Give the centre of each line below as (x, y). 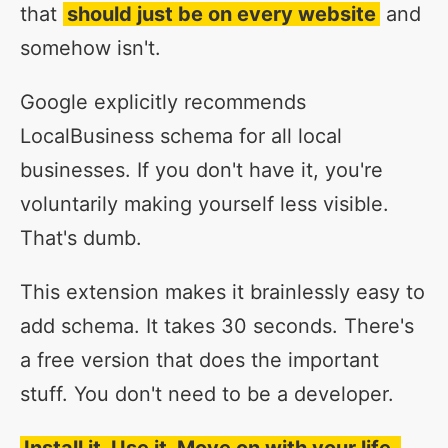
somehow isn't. (90, 48)
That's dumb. (81, 238)
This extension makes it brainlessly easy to (222, 292)
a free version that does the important (199, 360)
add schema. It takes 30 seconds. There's (217, 326)
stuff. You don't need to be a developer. (207, 394)
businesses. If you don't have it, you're (201, 170)
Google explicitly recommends (163, 102)
